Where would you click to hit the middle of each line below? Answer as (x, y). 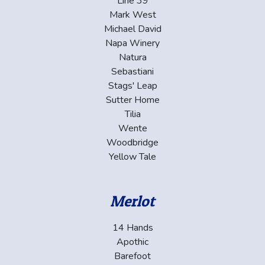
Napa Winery (132, 43)
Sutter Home (132, 100)
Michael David (132, 29)
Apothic (132, 242)
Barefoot (132, 256)
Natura (132, 57)
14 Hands (132, 227)
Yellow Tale (132, 156)
